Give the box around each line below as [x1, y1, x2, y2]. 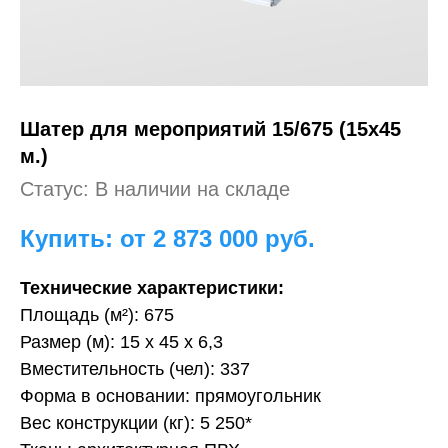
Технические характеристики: [20, 278, 284, 298]
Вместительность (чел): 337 [20, 359, 250, 379]
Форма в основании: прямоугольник [20, 386, 321, 406]
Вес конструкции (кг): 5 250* [20, 413, 252, 433]
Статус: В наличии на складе [20, 178, 290, 200]
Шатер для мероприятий [20, 118, 272, 140]
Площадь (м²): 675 [20, 305, 174, 325]
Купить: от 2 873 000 [20, 225, 258, 252]
